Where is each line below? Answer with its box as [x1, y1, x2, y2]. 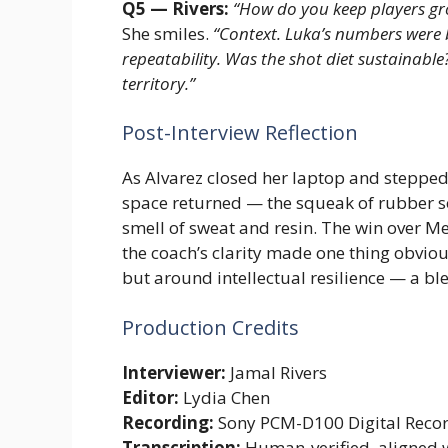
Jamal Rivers [226, 360, 327, 384]
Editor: [122, 385, 179, 409]
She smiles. [122, 21, 213, 45]
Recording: [122, 410, 214, 434]
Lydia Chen [179, 385, 270, 409]
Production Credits [122, 313, 299, 341]
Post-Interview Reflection [122, 119, 358, 147]
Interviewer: [122, 360, 226, 384]
